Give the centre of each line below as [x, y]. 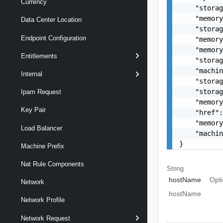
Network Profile [43, 200]
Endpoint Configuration [54, 38]
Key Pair [33, 110]
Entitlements [39, 56]
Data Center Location [51, 20]
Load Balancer [42, 128]
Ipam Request [41, 92]
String [175, 168]
